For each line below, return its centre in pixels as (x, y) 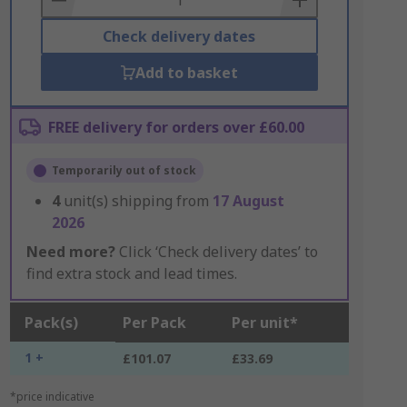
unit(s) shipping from (138, 201)
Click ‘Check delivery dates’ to (216, 252)
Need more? (70, 252)
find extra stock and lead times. (131, 273)
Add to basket (186, 73)
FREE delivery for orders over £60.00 (176, 127)
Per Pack (154, 323)
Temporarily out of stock (124, 170)
